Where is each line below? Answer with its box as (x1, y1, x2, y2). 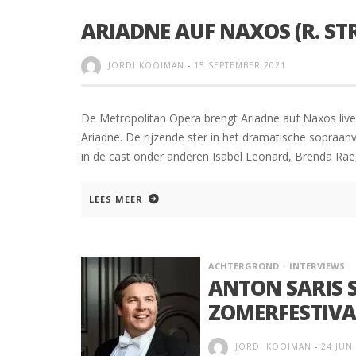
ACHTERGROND (208, 260, 279, 273)
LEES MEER (89, 193, 143, 206)
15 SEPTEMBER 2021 (194, 60, 286, 72)
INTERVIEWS (289, 260, 345, 273)
